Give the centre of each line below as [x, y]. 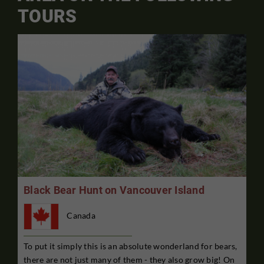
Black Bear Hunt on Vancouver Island [114, 190]
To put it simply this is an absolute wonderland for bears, [131, 246]
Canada [81, 215]
